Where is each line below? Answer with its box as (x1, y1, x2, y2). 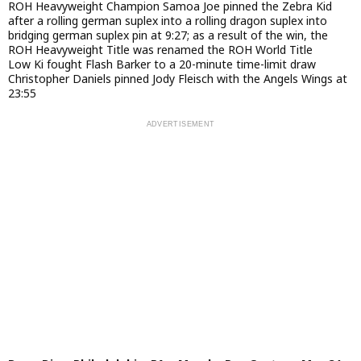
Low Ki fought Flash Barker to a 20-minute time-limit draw (8, 56, 316, 72)
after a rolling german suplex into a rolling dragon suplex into (8, 12, 327, 28)
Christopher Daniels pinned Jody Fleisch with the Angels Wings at (8, 70, 347, 86)
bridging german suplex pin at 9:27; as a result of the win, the (8, 27, 328, 43)
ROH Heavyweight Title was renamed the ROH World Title (8, 41, 313, 57)
